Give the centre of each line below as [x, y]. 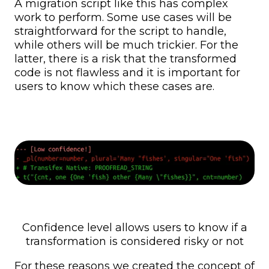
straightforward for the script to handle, [120, 32]
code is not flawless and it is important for [127, 73]
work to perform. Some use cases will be [123, 18]
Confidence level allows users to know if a [134, 227]
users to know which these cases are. [114, 87]
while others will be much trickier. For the [126, 45]
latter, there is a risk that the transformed [125, 59]
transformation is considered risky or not [134, 241]
